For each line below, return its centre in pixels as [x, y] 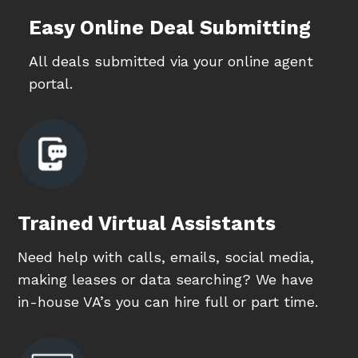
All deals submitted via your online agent [171, 62]
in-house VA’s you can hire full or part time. [168, 302]
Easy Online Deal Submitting [169, 28]
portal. [50, 84]
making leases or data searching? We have [166, 280]
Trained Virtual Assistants [147, 224]
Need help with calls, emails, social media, [166, 257]
